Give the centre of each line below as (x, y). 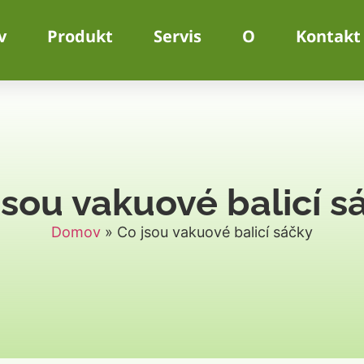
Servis (178, 36)
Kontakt (329, 36)
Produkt (80, 36)
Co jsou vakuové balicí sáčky (215, 232)
